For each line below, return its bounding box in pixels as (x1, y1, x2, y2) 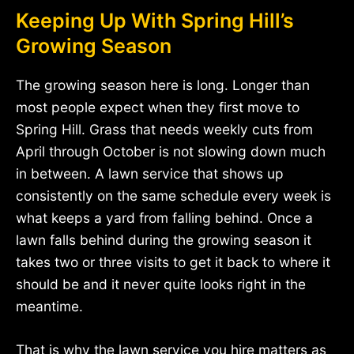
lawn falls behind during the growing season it (16, 231, 311, 248)
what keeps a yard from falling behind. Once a (16, 209, 313, 226)
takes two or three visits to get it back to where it (16, 253, 330, 270)
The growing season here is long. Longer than (16, 76, 310, 93)
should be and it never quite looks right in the (16, 275, 306, 292)
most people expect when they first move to (16, 98, 299, 115)
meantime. (16, 297, 83, 314)
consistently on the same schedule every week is (16, 186, 331, 204)
